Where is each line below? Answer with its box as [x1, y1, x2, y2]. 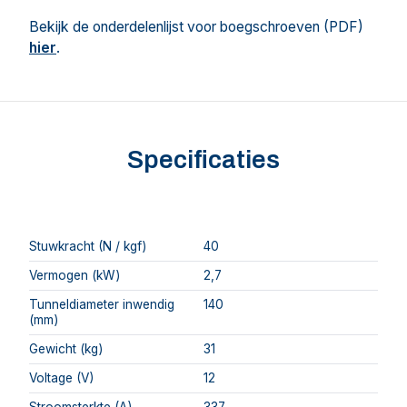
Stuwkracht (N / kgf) [29, 238, 146, 253]
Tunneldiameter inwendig [29, 296, 174, 312]
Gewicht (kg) [29, 341, 103, 356]
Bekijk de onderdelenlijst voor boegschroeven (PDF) [29, 18, 363, 35]
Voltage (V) [29, 370, 94, 385]
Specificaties [127, 146, 280, 174]
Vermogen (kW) [29, 267, 120, 283]
